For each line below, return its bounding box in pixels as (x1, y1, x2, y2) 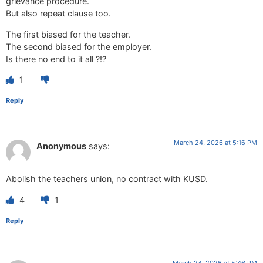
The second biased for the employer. (6, 41, 151, 52)
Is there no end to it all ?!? (6, 53, 106, 64)
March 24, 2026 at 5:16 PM (174, 138, 257, 147)
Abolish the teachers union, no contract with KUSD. (6, 174, 208, 184)
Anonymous (36, 140, 86, 151)
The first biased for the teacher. (6, 29, 130, 39)
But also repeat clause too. (6, 8, 111, 19)
